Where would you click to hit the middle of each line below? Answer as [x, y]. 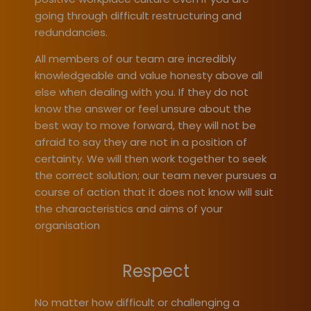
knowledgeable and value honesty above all [149, 75]
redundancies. [71, 32]
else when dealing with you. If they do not [142, 92]
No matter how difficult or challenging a [137, 302]
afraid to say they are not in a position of [141, 142]
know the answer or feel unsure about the [143, 108]
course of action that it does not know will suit [154, 192]
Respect [155, 271]
